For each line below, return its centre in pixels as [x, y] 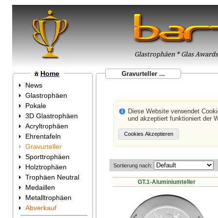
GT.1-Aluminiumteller [167, 182]
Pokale [36, 106]
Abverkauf [41, 208]
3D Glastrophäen [52, 116]
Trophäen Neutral [52, 177]
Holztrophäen [46, 167]
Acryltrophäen [47, 126]
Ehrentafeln [43, 136]
